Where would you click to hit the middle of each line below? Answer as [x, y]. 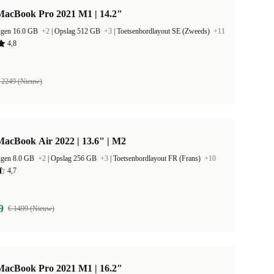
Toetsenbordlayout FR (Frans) [158, 158]
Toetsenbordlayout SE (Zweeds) [164, 31]
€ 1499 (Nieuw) [31, 209]
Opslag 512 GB [78, 31]
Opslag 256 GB [75, 158]
